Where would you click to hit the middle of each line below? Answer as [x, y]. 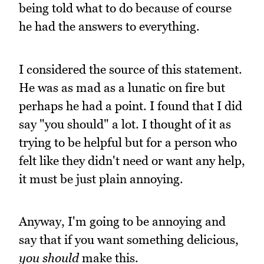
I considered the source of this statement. [131, 69]
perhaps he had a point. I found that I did [131, 105]
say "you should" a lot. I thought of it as [125, 124]
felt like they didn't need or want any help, [132, 160]
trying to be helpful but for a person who [128, 142]
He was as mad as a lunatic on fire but [122, 87]
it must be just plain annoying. [101, 179]
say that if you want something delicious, [129, 240]
